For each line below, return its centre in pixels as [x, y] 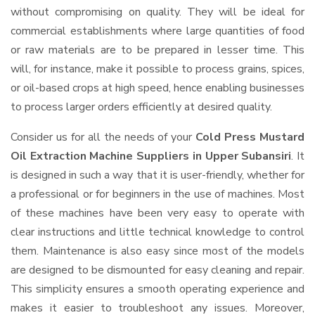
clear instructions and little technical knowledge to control [157, 232]
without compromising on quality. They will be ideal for [157, 12]
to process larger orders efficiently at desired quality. [141, 107]
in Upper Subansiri [242, 156]
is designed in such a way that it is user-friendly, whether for [157, 175]
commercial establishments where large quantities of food [157, 31]
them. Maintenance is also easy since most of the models [157, 251]
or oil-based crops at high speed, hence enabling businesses [157, 88]
